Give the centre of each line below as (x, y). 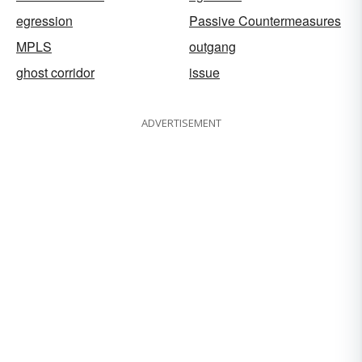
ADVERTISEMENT (181, 122)
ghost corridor (55, 72)
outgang (213, 46)
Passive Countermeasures (265, 20)
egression (44, 20)
